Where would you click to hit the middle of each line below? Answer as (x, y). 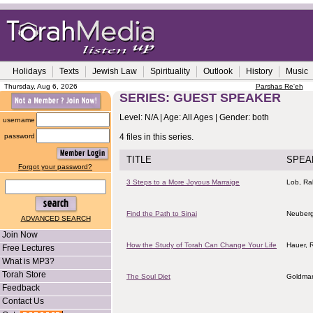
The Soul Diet (148, 276)
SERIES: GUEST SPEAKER (200, 98)
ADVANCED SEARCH (56, 218)
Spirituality (170, 71)
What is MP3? (28, 261)
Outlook (218, 71)
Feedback (21, 288)
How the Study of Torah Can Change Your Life (202, 245)
